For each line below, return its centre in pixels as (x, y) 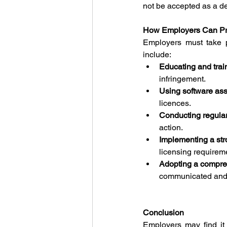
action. (171, 127)
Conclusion (163, 213)
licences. (175, 103)
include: (157, 54)
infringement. (182, 79)
